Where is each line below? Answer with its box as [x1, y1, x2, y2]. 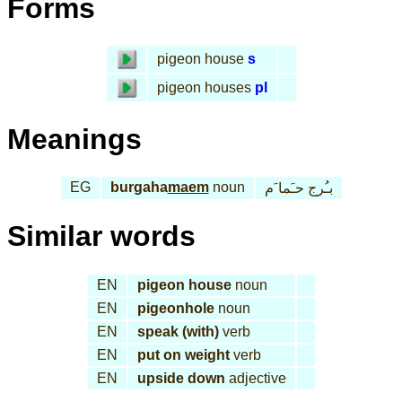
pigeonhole [136, 300, 214, 316]
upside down [136, 370, 225, 386]
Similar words [7, 220, 196, 253]
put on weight [136, 346, 230, 363]
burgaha [109, 179, 168, 196]
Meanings [7, 122, 142, 155]
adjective [224, 370, 286, 386]
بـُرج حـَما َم [264, 180, 333, 197]
